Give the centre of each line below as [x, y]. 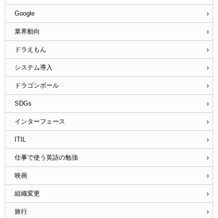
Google [24, 14]
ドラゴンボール [36, 86]
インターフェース [40, 122]
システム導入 [33, 68]
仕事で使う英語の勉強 [46, 158]
